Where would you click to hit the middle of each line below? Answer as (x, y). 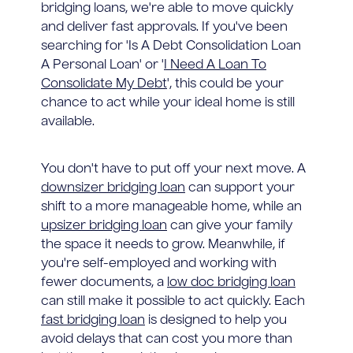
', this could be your (225, 84)
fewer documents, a (104, 282)
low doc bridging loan (231, 282)
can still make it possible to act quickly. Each (173, 301)
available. (68, 122)
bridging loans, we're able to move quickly (167, 8)
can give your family (230, 226)
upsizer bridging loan (104, 226)
